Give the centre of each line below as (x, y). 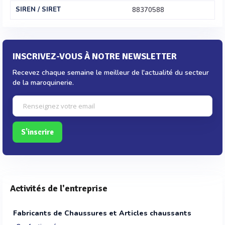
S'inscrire (37, 132)
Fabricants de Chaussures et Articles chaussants (102, 213)
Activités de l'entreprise (59, 188)
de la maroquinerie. (43, 83)
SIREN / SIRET (38, 10)
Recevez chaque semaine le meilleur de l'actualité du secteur (111, 73)
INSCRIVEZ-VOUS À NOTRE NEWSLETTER (95, 56)
